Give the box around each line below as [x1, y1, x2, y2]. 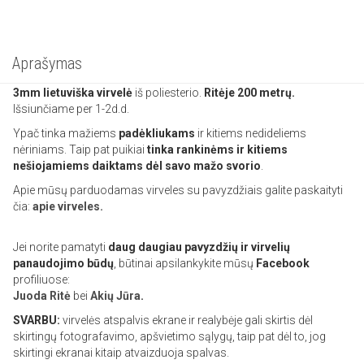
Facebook [256, 257, 310, 270]
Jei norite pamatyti [13, 240, 108, 253]
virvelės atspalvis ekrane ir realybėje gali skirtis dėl [60, 314, 313, 327]
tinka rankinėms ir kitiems [147, 143, 288, 156]
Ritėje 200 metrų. [201, 86, 295, 99]
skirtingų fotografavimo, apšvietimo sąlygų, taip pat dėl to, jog [13, 330, 326, 343]
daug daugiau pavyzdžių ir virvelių [108, 240, 290, 253]
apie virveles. [32, 200, 103, 213]
